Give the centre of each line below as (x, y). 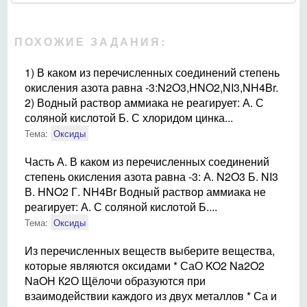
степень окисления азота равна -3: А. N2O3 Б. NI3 (151, 176)
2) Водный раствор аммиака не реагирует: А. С (144, 102)
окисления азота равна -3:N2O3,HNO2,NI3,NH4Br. (151, 87)
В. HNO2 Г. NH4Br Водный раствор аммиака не (145, 192)
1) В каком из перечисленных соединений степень (152, 72)
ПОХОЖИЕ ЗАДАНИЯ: (90, 41)
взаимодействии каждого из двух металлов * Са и (151, 296)
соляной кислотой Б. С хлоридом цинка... (129, 118)
